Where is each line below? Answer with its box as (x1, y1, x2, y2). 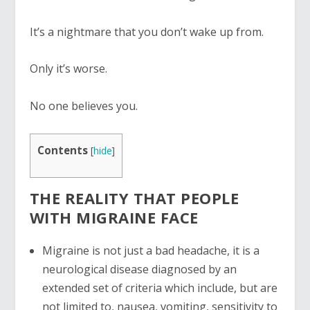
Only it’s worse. (29, 61, 107, 77)
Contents (37, 143, 88, 157)
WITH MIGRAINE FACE (29, 206, 199, 228)
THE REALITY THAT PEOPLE (29, 187, 239, 208)
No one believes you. (29, 98, 138, 113)
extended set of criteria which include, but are (42, 280, 277, 295)
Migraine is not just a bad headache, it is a (42, 242, 259, 258)
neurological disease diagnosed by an (42, 261, 237, 277)
